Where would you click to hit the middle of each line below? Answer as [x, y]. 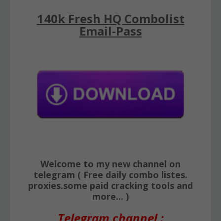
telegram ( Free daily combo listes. [110, 175]
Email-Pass [110, 31]
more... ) [110, 196]
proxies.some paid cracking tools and [110, 185]
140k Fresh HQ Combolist [110, 18]
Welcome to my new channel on [110, 164]
